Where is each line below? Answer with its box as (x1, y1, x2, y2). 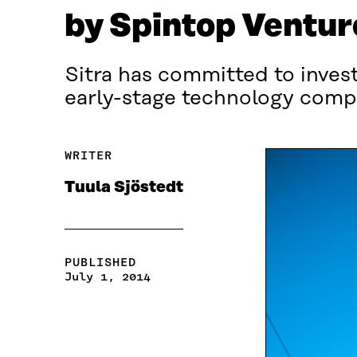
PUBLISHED (64, 255, 136, 270)
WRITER (64, 148, 112, 163)
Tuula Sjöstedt (64, 178, 183, 197)
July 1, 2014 (64, 269, 151, 284)
